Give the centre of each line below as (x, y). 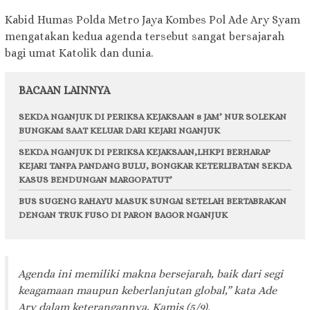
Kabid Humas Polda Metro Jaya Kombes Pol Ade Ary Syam (153, 19)
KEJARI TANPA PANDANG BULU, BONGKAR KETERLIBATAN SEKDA (155, 165)
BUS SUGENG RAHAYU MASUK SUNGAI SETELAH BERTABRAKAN (153, 201)
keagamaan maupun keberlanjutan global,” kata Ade (147, 291)
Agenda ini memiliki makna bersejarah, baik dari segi (151, 274)
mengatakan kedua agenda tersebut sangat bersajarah (145, 36)
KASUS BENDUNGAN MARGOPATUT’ (95, 179)
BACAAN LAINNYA (64, 90)
